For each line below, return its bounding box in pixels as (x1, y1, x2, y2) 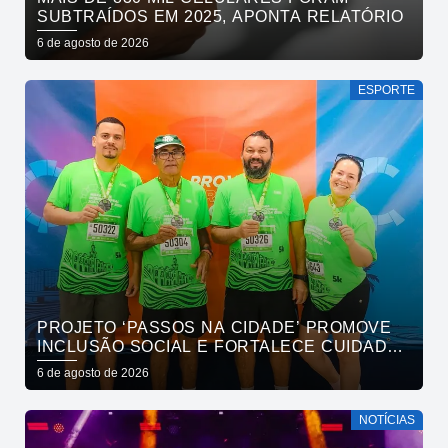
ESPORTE (358, 82, 415, 97)
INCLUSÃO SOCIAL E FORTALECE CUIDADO (37, 337, 400, 355)
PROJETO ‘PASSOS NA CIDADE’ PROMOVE (37, 318, 391, 336)
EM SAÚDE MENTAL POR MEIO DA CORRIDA (37, 356, 404, 374)
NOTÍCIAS (359, 412, 415, 427)
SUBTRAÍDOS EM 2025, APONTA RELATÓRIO (37, 7, 403, 25)
